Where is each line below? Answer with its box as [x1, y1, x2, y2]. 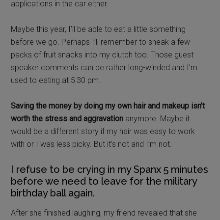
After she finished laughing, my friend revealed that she [11, 208, 197, 218]
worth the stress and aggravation [11, 113, 124, 123]
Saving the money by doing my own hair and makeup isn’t [11, 101, 205, 110]
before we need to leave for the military [11, 175, 197, 187]
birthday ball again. [11, 187, 95, 199]
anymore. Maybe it [123, 113, 190, 123]
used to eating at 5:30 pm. [11, 75, 101, 85]
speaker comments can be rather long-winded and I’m [11, 62, 198, 72]
